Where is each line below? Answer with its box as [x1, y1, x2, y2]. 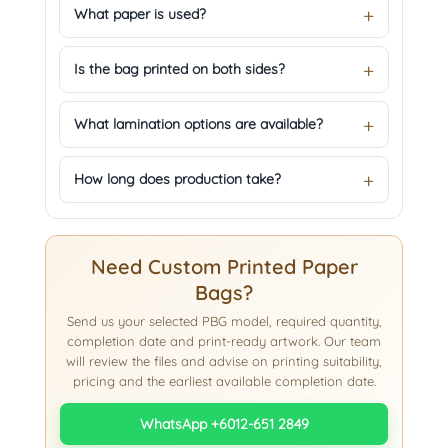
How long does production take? [74, 170, 281, 189]
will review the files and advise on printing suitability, [66, 353, 382, 370]
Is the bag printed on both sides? [74, 60, 285, 79]
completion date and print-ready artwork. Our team [67, 333, 381, 350]
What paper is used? [74, 5, 206, 24]
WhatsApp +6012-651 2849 [139, 414, 309, 433]
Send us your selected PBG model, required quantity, [66, 313, 382, 330]
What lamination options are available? [74, 115, 323, 134]
